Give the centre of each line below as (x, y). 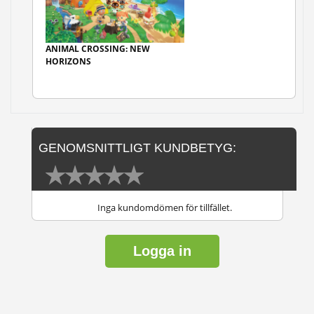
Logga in (162, 251)
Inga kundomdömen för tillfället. (164, 208)
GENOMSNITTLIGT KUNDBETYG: (137, 148)
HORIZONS (68, 62)
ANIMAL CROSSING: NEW (98, 49)
